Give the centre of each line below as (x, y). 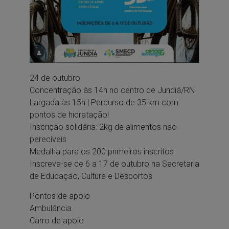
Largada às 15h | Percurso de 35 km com (104, 102)
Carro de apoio (56, 220)
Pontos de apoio (60, 196)
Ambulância (50, 208)
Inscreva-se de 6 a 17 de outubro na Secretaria (114, 164)
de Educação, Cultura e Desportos (91, 176)
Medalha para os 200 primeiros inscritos (101, 151)
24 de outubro (55, 78)
